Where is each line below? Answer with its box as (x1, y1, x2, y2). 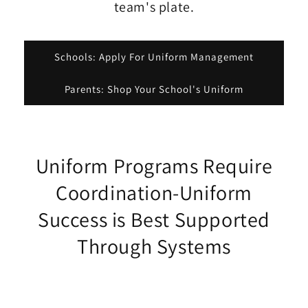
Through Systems (76, 232, 231, 261)
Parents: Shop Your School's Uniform (65, 82, 243, 96)
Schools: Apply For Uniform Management (54, 49, 254, 63)
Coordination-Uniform (55, 179, 252, 207)
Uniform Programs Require (35, 152, 273, 180)
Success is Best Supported (37, 206, 270, 234)
